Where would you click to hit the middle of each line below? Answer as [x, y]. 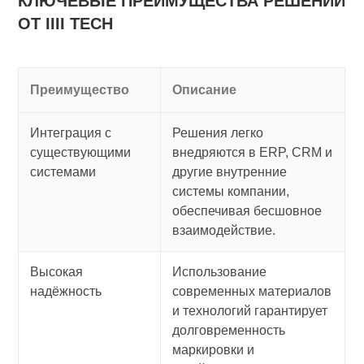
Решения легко [218, 133]
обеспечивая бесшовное [247, 211]
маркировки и [214, 350]
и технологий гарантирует [250, 311]
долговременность [229, 331]
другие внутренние [230, 172]
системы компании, [231, 192]
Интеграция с [71, 133]
